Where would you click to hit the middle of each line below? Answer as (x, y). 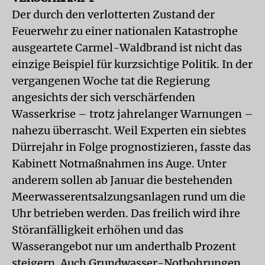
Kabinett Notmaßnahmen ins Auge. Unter (119, 164)
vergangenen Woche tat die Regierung (111, 81)
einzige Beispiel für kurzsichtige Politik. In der (132, 64)
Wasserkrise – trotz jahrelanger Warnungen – (132, 114)
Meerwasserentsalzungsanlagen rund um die (129, 197)
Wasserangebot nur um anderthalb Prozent (124, 246)
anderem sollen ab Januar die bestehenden (122, 180)
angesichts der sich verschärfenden (104, 97)
